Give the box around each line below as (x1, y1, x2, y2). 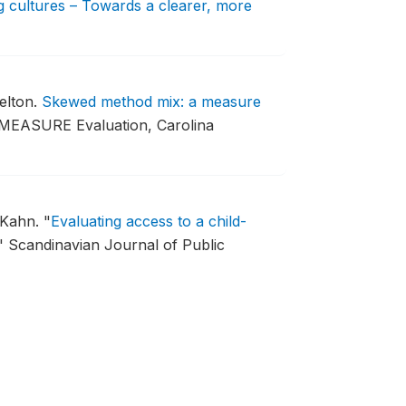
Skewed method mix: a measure (41, 92, 261, 111)
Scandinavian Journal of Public (7, 236, 225, 254)
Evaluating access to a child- (50, 212, 246, 230)
